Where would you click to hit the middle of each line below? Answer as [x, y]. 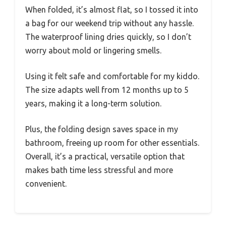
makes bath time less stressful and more [99, 170]
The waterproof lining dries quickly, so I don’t [108, 37]
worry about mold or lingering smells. [93, 50]
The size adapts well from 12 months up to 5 [107, 90]
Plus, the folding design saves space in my [102, 129]
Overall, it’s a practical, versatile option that [105, 156]
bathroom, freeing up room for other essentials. [112, 143]
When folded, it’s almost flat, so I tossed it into [112, 9]
